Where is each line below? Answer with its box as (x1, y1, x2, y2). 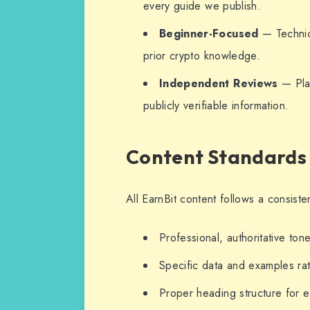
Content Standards (126, 145, 307, 170)
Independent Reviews (159, 75, 278, 91)
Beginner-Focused (159, 25, 259, 42)
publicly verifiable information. (143, 97, 289, 113)
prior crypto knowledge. (143, 47, 261, 64)
